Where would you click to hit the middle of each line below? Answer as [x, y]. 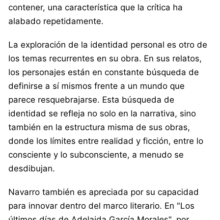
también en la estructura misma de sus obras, [99, 127]
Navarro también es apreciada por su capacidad [104, 192]
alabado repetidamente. [56, 21]
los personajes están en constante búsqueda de [104, 72]
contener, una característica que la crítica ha [96, 7]
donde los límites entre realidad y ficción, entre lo [106, 141]
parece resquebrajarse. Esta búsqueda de [91, 99]
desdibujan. [32, 168]
